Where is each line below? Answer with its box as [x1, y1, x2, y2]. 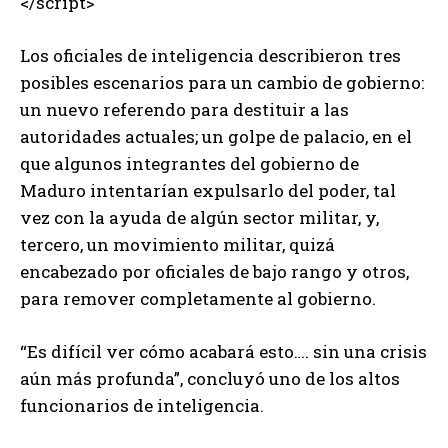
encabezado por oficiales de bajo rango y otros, [20, 260, 409, 284]
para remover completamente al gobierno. [20, 287, 376, 311]
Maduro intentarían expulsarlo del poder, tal [20, 179, 396, 203]
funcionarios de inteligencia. [20, 394, 264, 418]
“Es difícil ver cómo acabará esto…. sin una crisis [20, 340, 427, 364]
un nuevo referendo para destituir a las [20, 98, 349, 122]
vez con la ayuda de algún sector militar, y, [20, 206, 379, 230]
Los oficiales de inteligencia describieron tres [20, 44, 401, 68]
